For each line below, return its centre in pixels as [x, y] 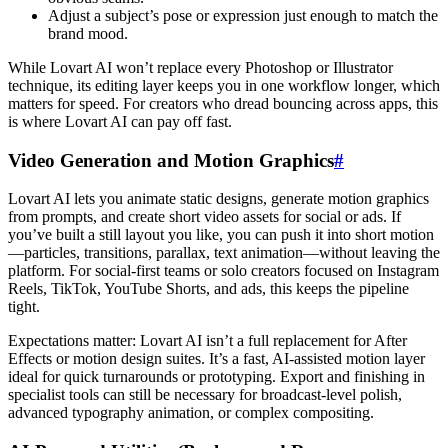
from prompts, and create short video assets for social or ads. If [204, 217]
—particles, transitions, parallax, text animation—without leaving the [224, 253]
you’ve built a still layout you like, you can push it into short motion [221, 235]
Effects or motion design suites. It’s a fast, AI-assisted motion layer [216, 359]
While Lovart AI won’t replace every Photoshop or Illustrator [200, 67]
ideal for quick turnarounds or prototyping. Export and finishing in [216, 377]
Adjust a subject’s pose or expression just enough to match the [243, 15]
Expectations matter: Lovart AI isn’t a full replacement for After [207, 341]
